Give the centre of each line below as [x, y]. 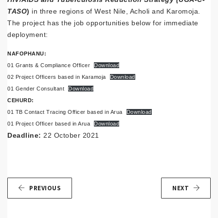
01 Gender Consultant [36, 88]
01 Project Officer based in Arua [49, 123]
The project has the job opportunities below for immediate [103, 23]
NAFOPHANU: [27, 53]
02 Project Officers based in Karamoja [57, 77]
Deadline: [25, 135]
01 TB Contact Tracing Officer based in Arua [65, 112]
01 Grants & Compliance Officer [49, 65]
